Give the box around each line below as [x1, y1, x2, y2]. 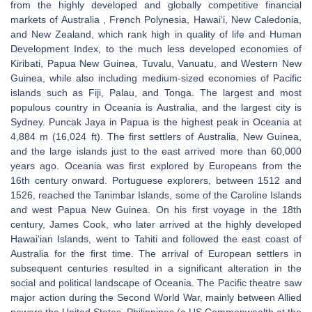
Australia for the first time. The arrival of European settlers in [10, 248, 302, 259]
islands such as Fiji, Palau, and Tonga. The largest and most [10, 87, 302, 98]
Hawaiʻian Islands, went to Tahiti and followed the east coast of [10, 233, 302, 244]
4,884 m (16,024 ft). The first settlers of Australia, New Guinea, [10, 131, 302, 142]
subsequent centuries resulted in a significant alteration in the [10, 263, 302, 274]
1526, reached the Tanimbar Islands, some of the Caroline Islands [10, 189, 302, 201]
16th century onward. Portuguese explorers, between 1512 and [10, 175, 302, 186]
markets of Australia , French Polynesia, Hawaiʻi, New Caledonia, [10, 14, 302, 25]
